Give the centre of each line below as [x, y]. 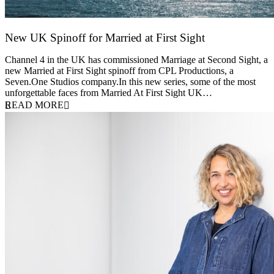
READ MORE [34, 105]
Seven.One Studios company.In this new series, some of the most [130, 82]
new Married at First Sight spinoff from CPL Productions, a [119, 71]
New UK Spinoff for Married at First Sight [105, 38]
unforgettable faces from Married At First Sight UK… [109, 93]
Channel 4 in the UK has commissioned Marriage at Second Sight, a [136, 60]
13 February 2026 [39, 50]
